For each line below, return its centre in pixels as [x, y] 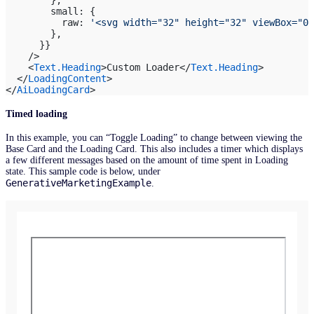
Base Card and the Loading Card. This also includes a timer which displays [154, 149]
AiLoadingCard [53, 89]
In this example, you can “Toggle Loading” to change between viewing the [154, 138]
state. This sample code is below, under [83, 172]
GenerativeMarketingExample [78, 183]
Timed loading [36, 114]
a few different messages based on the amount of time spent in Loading [147, 161]
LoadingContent [67, 78]
